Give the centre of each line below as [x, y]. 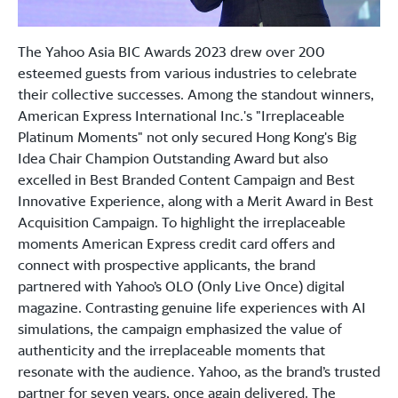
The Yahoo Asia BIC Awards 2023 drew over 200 [171, 52]
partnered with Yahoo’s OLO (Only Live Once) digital [181, 286]
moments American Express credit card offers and [176, 243]
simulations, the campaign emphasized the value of [180, 329]
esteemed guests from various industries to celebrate [187, 73]
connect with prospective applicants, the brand [167, 265]
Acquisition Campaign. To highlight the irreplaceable [182, 222]
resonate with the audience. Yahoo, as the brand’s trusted [199, 371]
